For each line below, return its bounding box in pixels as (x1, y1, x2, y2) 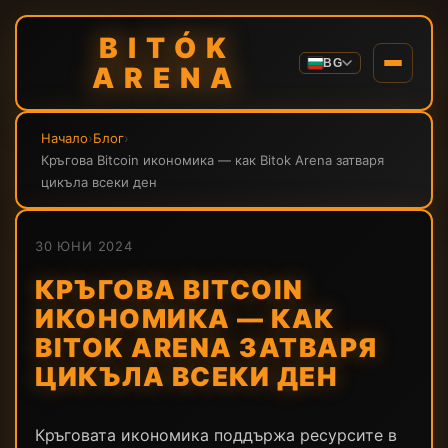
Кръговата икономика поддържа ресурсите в (35, 425, 397, 445)
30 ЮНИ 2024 (35, 238, 133, 254)
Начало (41, 130, 88, 146)
